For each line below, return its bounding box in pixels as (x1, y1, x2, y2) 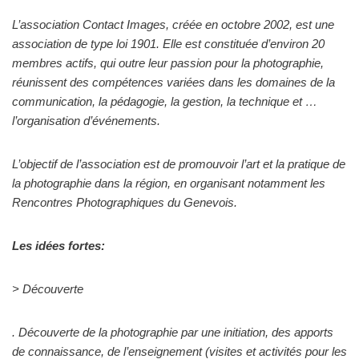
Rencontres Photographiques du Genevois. (12, 196, 237, 209)
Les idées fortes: (12, 239, 105, 252)
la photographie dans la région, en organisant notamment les (12, 176, 325, 190)
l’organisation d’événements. (12, 114, 160, 127)
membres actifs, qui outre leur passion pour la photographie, (12, 56, 324, 70)
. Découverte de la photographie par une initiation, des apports (12, 325, 333, 339)
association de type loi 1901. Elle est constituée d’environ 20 (12, 37, 325, 50)
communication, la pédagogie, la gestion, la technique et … (12, 95, 317, 108)
